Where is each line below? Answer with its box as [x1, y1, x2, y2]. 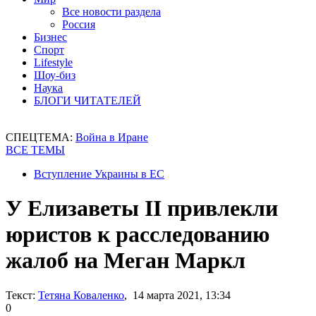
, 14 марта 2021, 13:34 [124, 288, 231, 301]
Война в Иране [75, 131, 148, 143]
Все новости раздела [62, 6, 161, 18]
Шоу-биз [34, 69, 75, 81]
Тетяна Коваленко [38, 288, 124, 301]
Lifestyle [34, 56, 73, 68]
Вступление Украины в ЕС [34, 168, 164, 180]
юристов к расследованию [6, 221, 269, 248]
